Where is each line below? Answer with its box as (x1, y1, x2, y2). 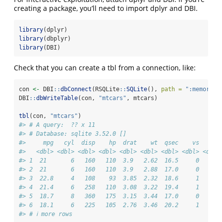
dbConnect (60, 86, 92, 93)
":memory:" (185, 86, 220, 93)
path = (161, 86, 182, 93)
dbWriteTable (36, 95, 78, 102)
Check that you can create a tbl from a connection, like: (14, 63, 196, 73)
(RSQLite (92, 86, 119, 93)
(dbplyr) (43, 35, 71, 43)
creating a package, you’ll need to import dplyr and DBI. (14, 3, 198, 13)
